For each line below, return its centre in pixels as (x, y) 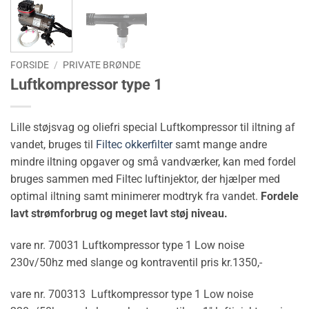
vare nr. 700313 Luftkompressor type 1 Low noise (132, 294)
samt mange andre (220, 145)
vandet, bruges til (53, 145)
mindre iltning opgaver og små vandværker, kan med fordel (153, 162)
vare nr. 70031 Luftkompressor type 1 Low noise (127, 246)
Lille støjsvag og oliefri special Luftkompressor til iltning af (153, 128)
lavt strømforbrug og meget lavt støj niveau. (119, 214)
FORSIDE (30, 64)
